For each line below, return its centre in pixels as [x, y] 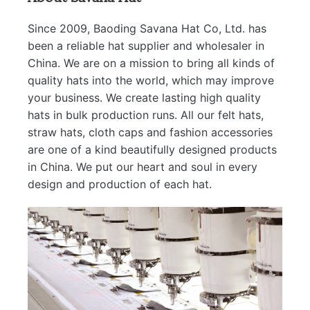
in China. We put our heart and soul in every [143, 166]
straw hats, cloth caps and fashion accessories [150, 132]
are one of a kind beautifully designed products [152, 149]
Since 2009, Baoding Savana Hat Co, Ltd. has [147, 28]
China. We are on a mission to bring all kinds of [151, 63]
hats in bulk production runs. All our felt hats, [146, 115]
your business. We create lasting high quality [144, 97]
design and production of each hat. [120, 184]
